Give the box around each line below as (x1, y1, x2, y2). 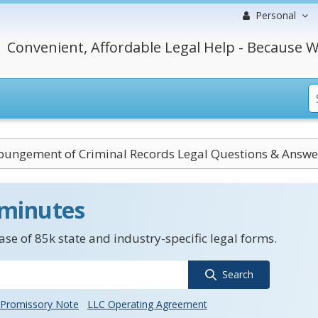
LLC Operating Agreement (87, 297, 207, 311)
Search (221, 268, 253, 281)
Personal (256, 9, 296, 22)
